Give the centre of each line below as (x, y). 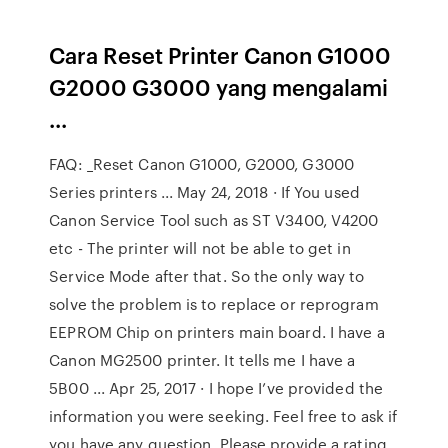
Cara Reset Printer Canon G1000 (220, 54)
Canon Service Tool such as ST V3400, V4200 (214, 220)
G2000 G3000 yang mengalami (219, 86)
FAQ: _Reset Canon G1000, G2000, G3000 (201, 164)
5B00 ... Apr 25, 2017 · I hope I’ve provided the (216, 388)
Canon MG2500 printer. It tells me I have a (202, 360)
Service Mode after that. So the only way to (207, 276)
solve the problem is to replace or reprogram (214, 304)
